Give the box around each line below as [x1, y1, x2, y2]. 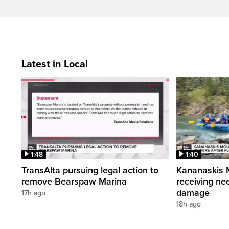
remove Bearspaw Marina [21, 176, 127, 188]
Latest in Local [21, 58, 88, 71]
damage [176, 187, 210, 199]
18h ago [176, 200, 201, 209]
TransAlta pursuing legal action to [21, 165, 158, 176]
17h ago [21, 189, 45, 198]
